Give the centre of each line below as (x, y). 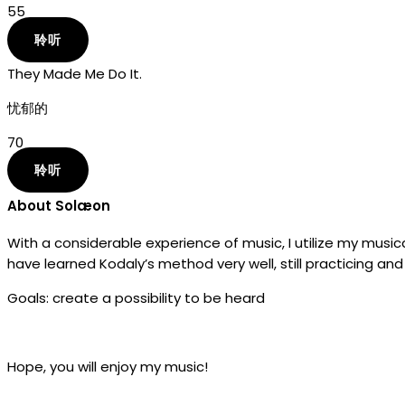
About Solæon (59, 206)
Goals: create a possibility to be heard (136, 298)
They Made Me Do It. (75, 73)
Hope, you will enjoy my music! (108, 367)
